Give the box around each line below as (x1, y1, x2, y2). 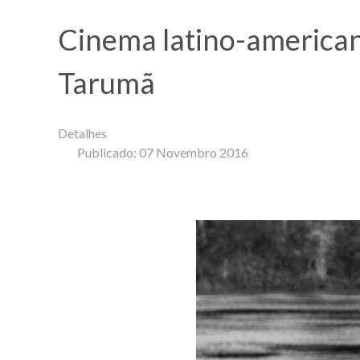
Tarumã (58, 64, 155, 100)
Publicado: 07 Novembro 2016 (77, 144, 248, 160)
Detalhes (58, 125, 107, 141)
